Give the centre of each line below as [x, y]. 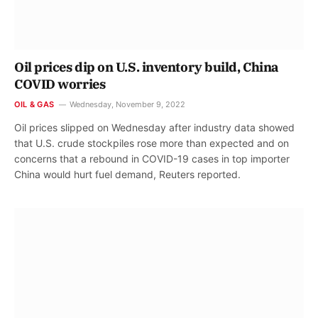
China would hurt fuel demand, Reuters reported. [127, 174]
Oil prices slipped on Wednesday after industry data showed [154, 127]
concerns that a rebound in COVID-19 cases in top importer [152, 158]
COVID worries [60, 84]
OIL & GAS [34, 104]
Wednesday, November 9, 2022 [127, 104]
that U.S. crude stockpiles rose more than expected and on [152, 143]
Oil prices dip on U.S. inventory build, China [147, 67]
